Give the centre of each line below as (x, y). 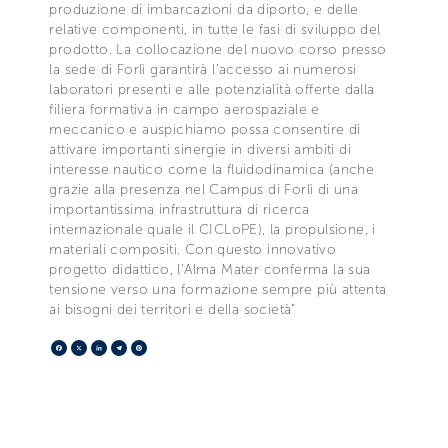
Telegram (160, 347)
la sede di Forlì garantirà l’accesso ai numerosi (203, 69)
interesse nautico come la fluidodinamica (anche (212, 169)
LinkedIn (137, 347)
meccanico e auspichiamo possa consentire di (205, 129)
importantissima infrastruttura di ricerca (179, 209)
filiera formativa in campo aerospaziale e (184, 109)
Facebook (103, 347)
